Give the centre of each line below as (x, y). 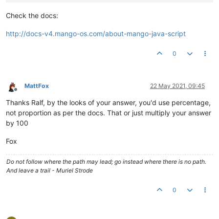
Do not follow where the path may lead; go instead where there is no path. (106, 161)
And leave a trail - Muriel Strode (50, 170)
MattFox (37, 86)
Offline (24, 93)
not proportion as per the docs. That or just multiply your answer (109, 112)
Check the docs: (32, 15)
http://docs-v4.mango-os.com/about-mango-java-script (96, 33)
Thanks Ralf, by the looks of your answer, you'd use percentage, (108, 102)
